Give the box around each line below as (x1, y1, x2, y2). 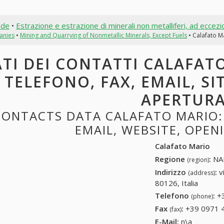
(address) (188, 168, 215, 177)
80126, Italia (155, 177, 198, 188)
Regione (155, 153, 187, 164)
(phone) (191, 192, 213, 201)
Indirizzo (155, 166, 188, 177)
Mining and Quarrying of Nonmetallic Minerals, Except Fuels (19, 30, 187, 39)
